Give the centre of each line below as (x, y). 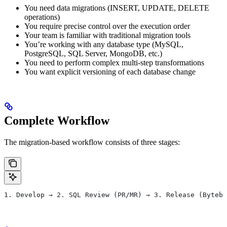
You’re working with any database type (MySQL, (104, 45)
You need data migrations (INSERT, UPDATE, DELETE (117, 8)
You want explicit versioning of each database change (110, 72)
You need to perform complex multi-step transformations (114, 63)
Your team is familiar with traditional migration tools (107, 35)
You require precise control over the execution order (107, 26)
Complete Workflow (57, 121)
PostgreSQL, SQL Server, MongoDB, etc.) (93, 54)
